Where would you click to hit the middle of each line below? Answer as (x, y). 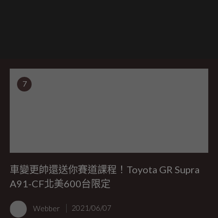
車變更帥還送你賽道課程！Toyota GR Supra (105, 170)
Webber (47, 208)
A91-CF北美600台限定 (60, 184)
